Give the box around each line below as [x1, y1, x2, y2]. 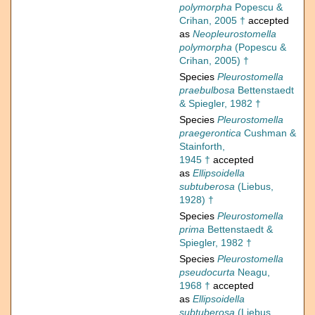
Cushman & [241, 127, 296, 139]
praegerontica [179, 127, 241, 139]
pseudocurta [179, 266, 235, 278]
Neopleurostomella [193, 28, 276, 40]
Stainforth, [179, 141, 225, 153]
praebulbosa [179, 84, 235, 96]
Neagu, [235, 266, 270, 278]
